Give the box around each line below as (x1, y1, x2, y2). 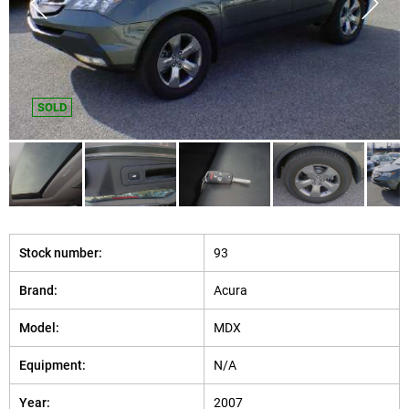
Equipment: (19, 358, 86, 372)
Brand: (19, 283, 58, 298)
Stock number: (19, 246, 102, 260)
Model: (19, 320, 59, 335)
